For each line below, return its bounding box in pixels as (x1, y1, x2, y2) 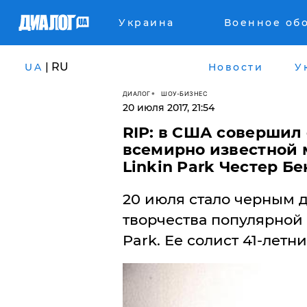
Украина (119, 16, 175, 29)
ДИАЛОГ (122, 89, 151, 97)
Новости (208, 60, 263, 73)
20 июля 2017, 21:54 (122, 101, 214, 114)
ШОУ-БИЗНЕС (161, 89, 208, 97)
